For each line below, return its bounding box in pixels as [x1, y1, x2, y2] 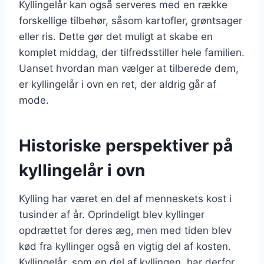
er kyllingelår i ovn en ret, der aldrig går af [19, 78, 216, 90]
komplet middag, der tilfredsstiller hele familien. [19, 46, 245, 58]
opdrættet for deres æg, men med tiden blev [19, 224, 232, 236]
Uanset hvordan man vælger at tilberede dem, [19, 62, 239, 74]
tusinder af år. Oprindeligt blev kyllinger [19, 208, 204, 220]
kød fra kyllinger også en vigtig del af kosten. [19, 240, 231, 252]
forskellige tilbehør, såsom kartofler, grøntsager [19, 14, 242, 27]
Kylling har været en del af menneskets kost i [19, 192, 232, 204]
